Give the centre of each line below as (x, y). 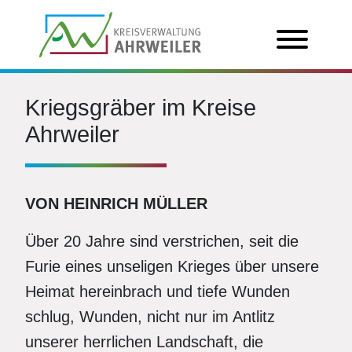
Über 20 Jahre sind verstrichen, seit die (162, 241)
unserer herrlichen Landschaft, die (144, 342)
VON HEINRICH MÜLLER (116, 203)
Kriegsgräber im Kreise (141, 108)
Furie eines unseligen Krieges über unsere (172, 266)
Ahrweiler (72, 134)
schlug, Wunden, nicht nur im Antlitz (150, 317)
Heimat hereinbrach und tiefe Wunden (158, 291)
